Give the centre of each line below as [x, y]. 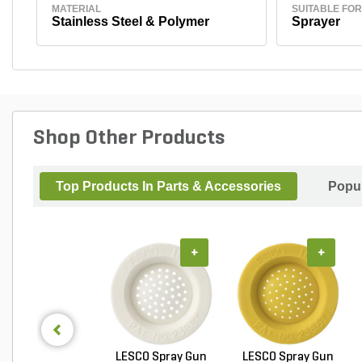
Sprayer [316, 21]
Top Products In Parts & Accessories [168, 186]
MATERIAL [76, 8]
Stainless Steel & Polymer [130, 21]
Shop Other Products [129, 138]
